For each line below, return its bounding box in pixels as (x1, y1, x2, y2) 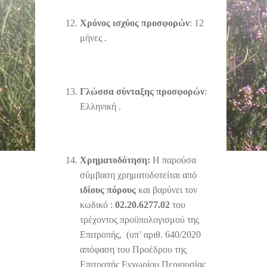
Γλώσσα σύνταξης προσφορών (80, 86, 204, 97)
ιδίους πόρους (80, 184, 136, 195)
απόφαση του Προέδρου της (80, 244, 187, 254)
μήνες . (80, 32, 107, 43)
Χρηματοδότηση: (80, 154, 153, 165)
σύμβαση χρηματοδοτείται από (80, 169, 197, 180)
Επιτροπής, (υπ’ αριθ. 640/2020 (80, 229, 201, 240)
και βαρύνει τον (136, 184, 197, 195)
